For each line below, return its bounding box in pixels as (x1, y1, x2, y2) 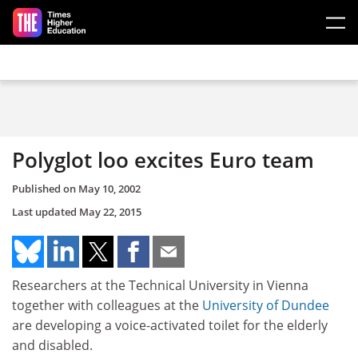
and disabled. (12, 336, 93, 354)
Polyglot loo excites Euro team (12, 145, 314, 174)
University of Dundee (202, 296, 329, 314)
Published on (12, 181, 78, 196)
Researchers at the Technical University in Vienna (12, 276, 308, 294)
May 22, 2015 (79, 204, 141, 219)
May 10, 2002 (78, 181, 141, 196)
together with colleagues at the (12, 296, 202, 314)
